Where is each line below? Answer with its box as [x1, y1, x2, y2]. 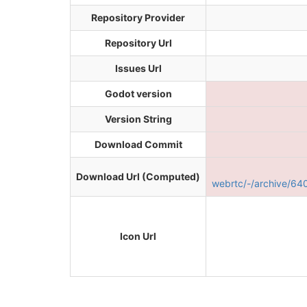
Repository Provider [91, 12, 185, 23]
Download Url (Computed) [76, 171, 200, 182]
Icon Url [120, 230, 156, 242]
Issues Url [114, 62, 162, 74]
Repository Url [104, 37, 172, 49]
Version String [104, 113, 172, 125]
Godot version [104, 88, 172, 99]
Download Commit [94, 138, 182, 150]
